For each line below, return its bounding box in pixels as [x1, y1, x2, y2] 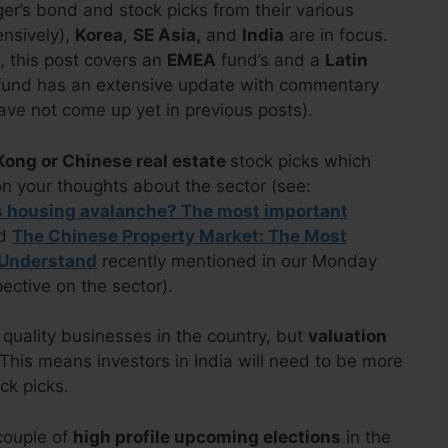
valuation [308, 326, 387, 346]
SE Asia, [133, 25, 201, 45]
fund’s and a [216, 50, 325, 70]
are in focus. [284, 25, 388, 45]
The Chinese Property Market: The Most [12, 225, 347, 246]
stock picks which [230, 150, 371, 171]
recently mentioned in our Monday [97, 250, 377, 271]
